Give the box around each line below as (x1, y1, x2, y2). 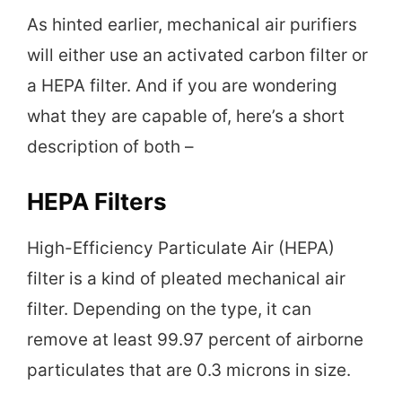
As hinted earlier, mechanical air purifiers (27, 13, 357, 35)
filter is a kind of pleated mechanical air (27, 268, 345, 290)
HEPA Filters (27, 188, 167, 216)
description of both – (27, 135, 194, 157)
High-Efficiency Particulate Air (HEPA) (27, 238, 335, 259)
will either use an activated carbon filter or (27, 44, 368, 66)
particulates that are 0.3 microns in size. (27, 360, 351, 381)
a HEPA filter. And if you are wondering (27, 74, 337, 96)
